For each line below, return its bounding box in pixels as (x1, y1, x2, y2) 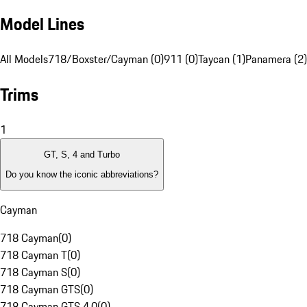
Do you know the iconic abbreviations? (5, 169, 158, 180)
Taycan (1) (198, 51, 245, 68)
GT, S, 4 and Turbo (44, 149, 120, 160)
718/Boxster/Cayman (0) (48, 51, 164, 68)
